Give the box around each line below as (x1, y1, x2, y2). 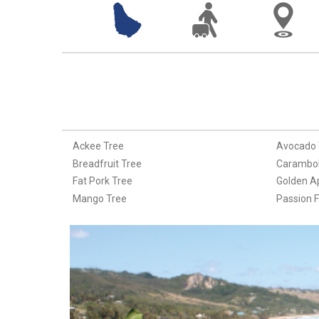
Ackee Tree (72, 140, 124, 152)
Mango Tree (72, 192, 127, 204)
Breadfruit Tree (72, 157, 142, 169)
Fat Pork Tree (72, 175, 132, 187)
